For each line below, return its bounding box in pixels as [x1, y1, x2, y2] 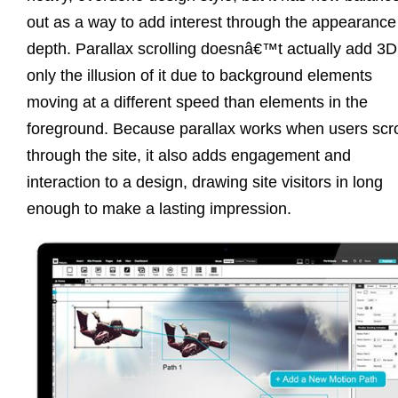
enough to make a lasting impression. [27, 200, 291, 219]
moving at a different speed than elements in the [27, 93, 368, 112]
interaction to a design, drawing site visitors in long [27, 173, 383, 192]
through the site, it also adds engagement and [27, 147, 351, 165]
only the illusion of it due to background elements [27, 67, 372, 85]
